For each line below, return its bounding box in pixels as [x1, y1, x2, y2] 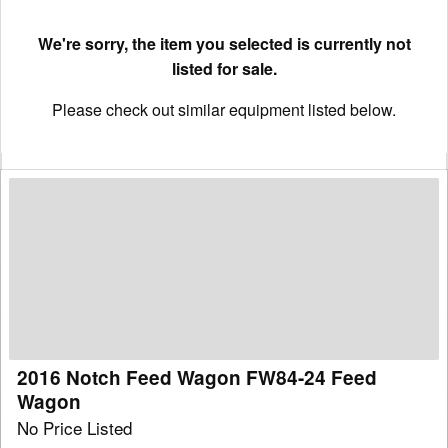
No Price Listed [17, 414, 132, 440]
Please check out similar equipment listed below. [52, 98, 396, 122]
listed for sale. [171, 57, 277, 81]
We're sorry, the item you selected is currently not [37, 32, 411, 56]
